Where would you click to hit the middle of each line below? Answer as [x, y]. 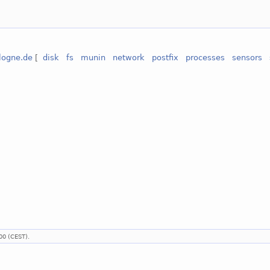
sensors [247, 57]
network [129, 57]
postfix [165, 57]
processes [206, 57]
